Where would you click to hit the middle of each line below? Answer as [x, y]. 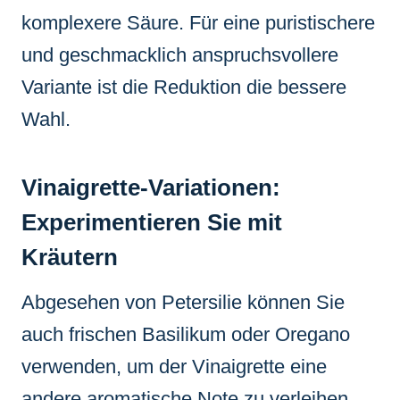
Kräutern [70, 257]
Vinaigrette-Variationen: [151, 187]
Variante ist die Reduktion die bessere [184, 87]
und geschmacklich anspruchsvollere [180, 54]
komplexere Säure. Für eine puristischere [198, 22]
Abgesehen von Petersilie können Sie [183, 302]
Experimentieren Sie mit [152, 222]
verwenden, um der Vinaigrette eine [174, 366]
